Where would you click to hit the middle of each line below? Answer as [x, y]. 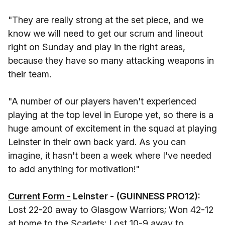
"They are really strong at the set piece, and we [106, 20]
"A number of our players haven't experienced [102, 101]
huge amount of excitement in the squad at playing [113, 128]
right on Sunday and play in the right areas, [97, 47]
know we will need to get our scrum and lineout [105, 33]
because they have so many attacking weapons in [111, 61]
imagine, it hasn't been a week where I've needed [110, 155]
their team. [30, 74]
